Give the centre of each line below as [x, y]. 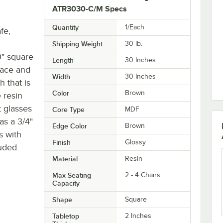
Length [63, 60]
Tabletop [65, 216]
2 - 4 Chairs [143, 175]
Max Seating [71, 175]
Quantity [65, 27]
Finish [61, 142]
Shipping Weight [77, 44]
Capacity [66, 183]
